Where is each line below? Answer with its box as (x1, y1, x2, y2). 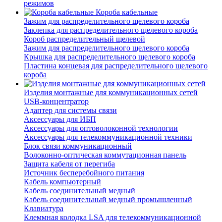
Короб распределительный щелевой (24, 35, 145, 44)
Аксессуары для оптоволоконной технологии (24, 124, 178, 133)
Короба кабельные (96, 8, 158, 17)
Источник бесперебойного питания (24, 168, 144, 177)
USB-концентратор (24, 97, 89, 106)
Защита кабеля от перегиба (24, 160, 115, 168)
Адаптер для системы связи (24, 106, 117, 115)
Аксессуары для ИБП (24, 115, 96, 124)
